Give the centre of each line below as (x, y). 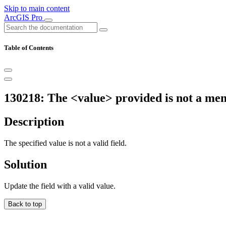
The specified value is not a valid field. (65, 143)
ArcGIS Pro (24, 17)
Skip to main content (37, 8)
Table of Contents (29, 48)
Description (34, 122)
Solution (25, 164)
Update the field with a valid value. (60, 186)
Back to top (25, 204)
